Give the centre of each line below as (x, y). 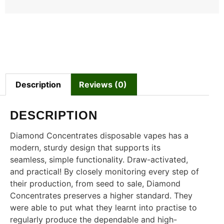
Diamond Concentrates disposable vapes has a (99, 135)
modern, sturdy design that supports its (85, 147)
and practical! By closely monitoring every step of (104, 171)
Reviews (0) (103, 84)
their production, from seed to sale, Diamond (95, 183)
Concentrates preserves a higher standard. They (101, 195)
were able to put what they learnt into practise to (103, 207)
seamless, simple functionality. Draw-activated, (99, 159)
